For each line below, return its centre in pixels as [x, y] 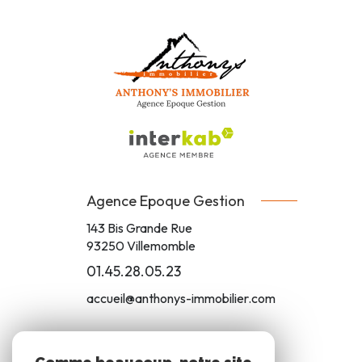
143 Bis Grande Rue [139, 227]
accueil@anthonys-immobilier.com [181, 298]
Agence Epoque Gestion [166, 200]
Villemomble [161, 245]
